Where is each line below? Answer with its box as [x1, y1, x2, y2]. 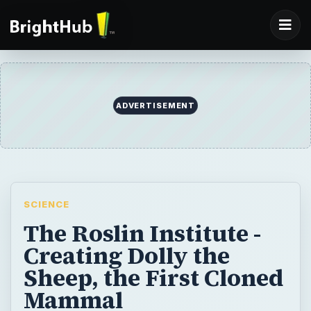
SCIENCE [23, 199, 69, 210]
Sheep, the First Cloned [23, 261, 283, 294]
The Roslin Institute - [23, 217, 261, 249]
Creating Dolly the [23, 239, 230, 271]
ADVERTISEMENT [115, 101, 196, 111]
